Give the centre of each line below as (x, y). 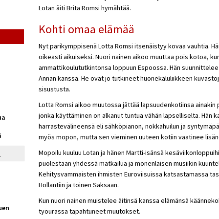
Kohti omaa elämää (86, 29)
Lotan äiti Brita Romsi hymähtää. (85, 8)
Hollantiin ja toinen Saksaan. (78, 185)
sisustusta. (54, 89)
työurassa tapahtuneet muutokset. (89, 211)
